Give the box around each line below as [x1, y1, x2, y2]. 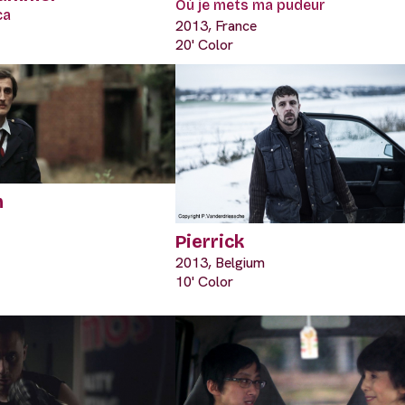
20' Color [175, 34, 233, 54]
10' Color [175, 271, 233, 291]
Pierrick [175, 230, 244, 252]
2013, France [175, 15, 257, 35]
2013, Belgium [175, 252, 265, 272]
